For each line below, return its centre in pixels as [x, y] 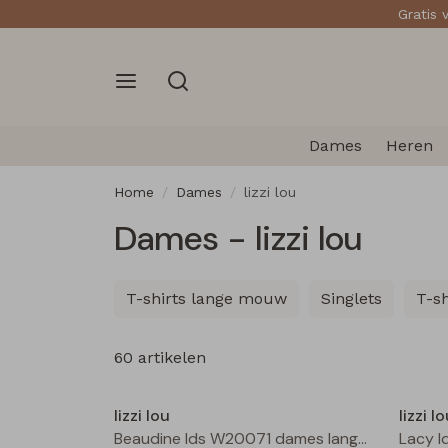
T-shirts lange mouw [206, 298]
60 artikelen [160, 357]
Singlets [351, 298]
